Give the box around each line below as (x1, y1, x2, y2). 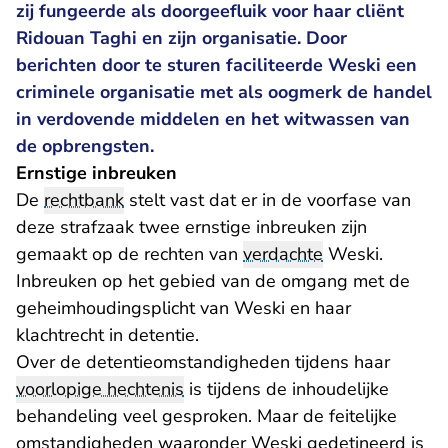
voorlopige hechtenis (16, 377, 184, 401)
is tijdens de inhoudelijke (184, 377, 389, 401)
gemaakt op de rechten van (16, 242, 243, 266)
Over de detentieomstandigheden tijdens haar (16, 350, 390, 374)
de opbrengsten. (16, 134, 154, 158)
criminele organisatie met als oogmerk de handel (16, 80, 432, 104)
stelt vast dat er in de (124, 188, 302, 212)
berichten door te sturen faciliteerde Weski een (16, 53, 417, 77)
